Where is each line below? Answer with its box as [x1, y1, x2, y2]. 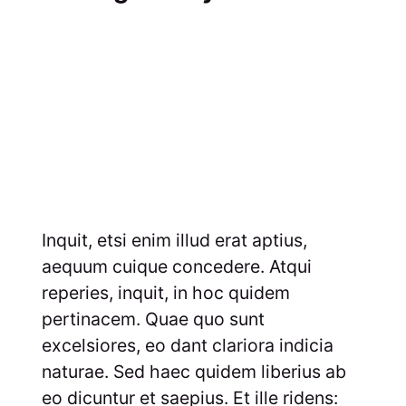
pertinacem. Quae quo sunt [41, 307, 265, 330]
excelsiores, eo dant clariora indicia [41, 333, 333, 356]
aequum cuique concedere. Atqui [41, 255, 312, 277]
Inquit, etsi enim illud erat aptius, [41, 228, 307, 251]
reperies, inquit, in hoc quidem [41, 281, 290, 304]
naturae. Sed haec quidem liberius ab [41, 360, 346, 382]
